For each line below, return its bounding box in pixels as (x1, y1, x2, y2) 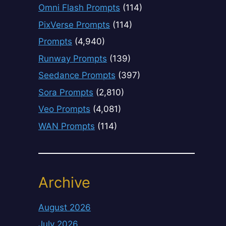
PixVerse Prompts (38, 19, 110, 30)
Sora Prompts (38, 87, 93, 97)
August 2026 (38, 202, 91, 212)
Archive (38, 173, 90, 191)
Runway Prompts (38, 53, 107, 64)
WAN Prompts (38, 121, 95, 131)
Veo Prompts (38, 104, 90, 115)
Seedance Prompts (38, 70, 116, 81)
